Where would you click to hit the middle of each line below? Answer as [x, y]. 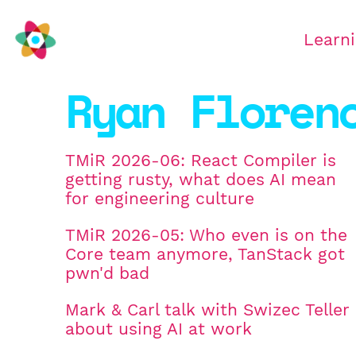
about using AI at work [159, 329]
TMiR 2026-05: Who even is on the [206, 236]
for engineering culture [160, 199]
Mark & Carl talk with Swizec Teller [207, 310]
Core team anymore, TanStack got [205, 255]
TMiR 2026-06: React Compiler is [201, 161]
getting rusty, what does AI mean [201, 180]
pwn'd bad [107, 274]
